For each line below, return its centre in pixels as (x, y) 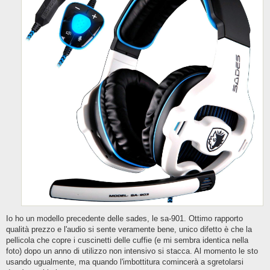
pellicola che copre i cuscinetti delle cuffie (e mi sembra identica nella (127, 240)
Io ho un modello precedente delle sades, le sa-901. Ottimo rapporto (124, 219)
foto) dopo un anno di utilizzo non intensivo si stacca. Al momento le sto (132, 251)
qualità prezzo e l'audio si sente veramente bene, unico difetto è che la (129, 230)
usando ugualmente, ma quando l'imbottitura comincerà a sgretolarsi (125, 262)
